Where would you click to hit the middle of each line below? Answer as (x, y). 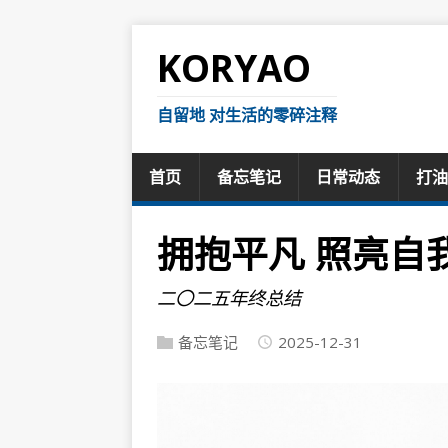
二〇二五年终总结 (229, 297)
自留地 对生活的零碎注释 (247, 115)
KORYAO (234, 68)
